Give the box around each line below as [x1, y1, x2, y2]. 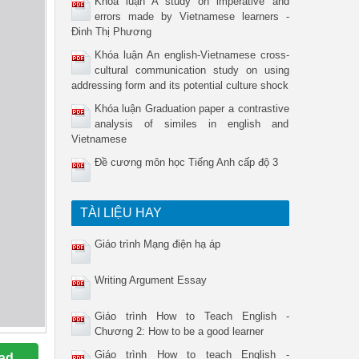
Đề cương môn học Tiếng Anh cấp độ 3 [94, 156, 278, 168]
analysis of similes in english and [94, 118, 289, 130]
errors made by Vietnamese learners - [94, 10, 289, 22]
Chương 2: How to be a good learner [94, 325, 264, 337]
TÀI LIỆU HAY [79, 206, 162, 220]
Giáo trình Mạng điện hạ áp [94, 238, 220, 250]
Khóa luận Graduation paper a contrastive [94, 103, 289, 115]
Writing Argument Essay [94, 274, 207, 286]
